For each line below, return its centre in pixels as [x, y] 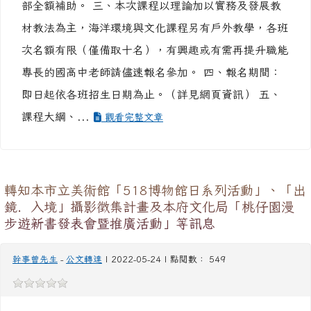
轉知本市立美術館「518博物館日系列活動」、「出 [155, 190]
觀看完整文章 [132, 117]
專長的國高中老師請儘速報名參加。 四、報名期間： [151, 72]
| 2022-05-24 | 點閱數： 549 [164, 259]
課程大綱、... [58, 117]
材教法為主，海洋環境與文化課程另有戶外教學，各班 [155, 28]
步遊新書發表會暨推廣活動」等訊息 [110, 223]
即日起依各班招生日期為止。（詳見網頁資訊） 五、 [151, 94]
